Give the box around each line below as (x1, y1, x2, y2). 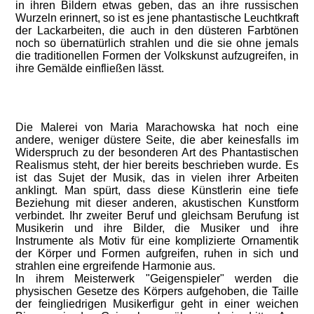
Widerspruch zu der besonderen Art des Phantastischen (15, 146, 299, 158)
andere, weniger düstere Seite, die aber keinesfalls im (15, 134, 299, 146)
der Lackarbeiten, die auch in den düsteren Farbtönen (15, 25, 299, 36)
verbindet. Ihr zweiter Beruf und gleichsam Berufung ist (15, 210, 299, 221)
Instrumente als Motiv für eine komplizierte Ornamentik (15, 235, 299, 247)
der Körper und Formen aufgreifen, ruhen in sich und (15, 247, 299, 259)
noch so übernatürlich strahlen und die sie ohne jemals (15, 37, 299, 49)
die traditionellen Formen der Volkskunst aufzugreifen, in (15, 50, 299, 62)
